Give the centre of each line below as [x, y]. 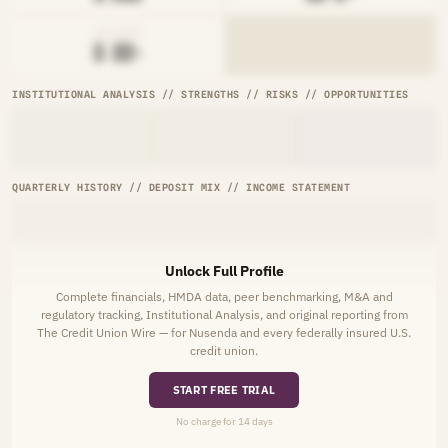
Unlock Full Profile [224, 271]
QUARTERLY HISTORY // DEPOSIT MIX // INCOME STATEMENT [181, 187]
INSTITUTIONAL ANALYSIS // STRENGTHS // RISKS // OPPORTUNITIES [210, 94]
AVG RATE [118, 32]
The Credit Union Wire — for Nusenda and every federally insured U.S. [224, 332]
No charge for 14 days [224, 421]
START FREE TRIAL [224, 390]
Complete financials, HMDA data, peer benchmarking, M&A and [224, 296]
